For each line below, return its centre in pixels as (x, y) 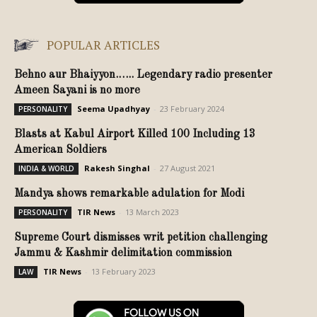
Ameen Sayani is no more (77, 91)
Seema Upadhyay (114, 109)
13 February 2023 (123, 272)
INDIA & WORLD (46, 169)
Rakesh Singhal (117, 168)
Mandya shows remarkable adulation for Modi (132, 194)
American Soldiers (60, 150)
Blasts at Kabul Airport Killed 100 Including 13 (135, 135)
